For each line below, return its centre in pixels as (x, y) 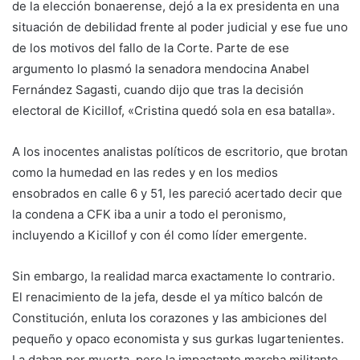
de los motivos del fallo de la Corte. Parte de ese (151, 48)
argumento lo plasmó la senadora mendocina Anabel (161, 69)
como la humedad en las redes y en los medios (145, 173)
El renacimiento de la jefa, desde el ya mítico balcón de (168, 297)
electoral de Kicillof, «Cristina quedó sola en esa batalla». (174, 111)
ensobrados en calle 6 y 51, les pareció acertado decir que (177, 194)
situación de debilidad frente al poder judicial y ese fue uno (180, 27)
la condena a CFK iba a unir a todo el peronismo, (149, 215)
